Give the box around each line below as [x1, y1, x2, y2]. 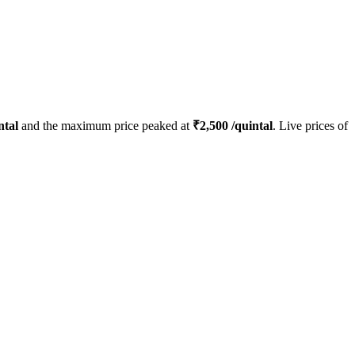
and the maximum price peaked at [18, 119, 193, 133]
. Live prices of [273, 119, 348, 133]
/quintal [228, 119, 273, 133]
